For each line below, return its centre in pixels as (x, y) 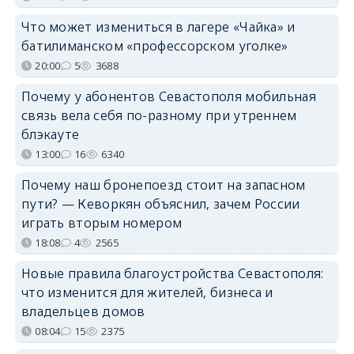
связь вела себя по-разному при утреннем (159, 115)
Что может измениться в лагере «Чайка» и (158, 26)
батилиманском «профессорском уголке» (154, 45)
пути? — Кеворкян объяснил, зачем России (160, 203)
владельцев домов (83, 311)
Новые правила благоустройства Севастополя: (172, 273)
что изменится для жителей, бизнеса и (147, 292)
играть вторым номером (102, 222)
